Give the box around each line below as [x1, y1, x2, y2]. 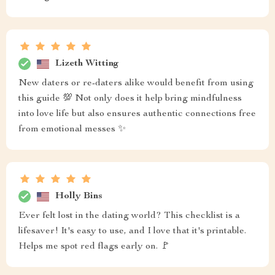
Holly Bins [55, 191, 103, 201]
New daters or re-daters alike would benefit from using [18, 79, 254, 88]
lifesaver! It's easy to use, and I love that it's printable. [18, 227, 246, 236]
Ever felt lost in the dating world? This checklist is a [18, 211, 240, 221]
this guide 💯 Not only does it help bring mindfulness [18, 94, 242, 104]
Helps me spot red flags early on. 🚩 [18, 242, 170, 252]
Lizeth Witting [55, 58, 119, 69]
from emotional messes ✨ [18, 125, 126, 134]
